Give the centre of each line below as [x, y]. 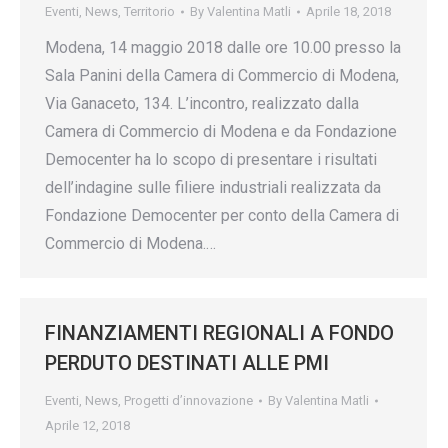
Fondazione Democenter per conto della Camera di [222, 215]
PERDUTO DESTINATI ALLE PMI [187, 363]
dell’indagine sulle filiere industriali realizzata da [213, 187]
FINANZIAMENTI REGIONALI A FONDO [219, 333]
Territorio [149, 11]
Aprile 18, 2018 [348, 11]
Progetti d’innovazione [188, 400]
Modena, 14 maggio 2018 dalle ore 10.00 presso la [223, 47]
